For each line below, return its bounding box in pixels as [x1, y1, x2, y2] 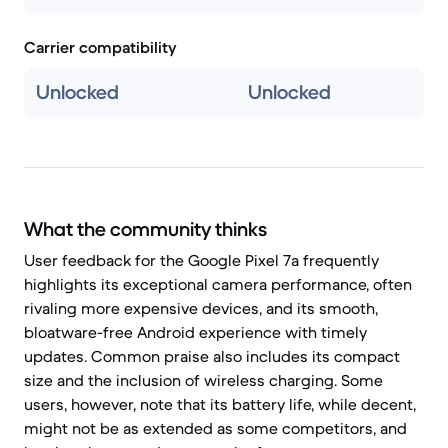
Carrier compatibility [24, 37, 177, 57]
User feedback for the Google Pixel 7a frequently [24, 250, 379, 270]
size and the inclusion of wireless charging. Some [24, 370, 383, 390]
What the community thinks [24, 217, 267, 242]
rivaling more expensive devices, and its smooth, [24, 298, 378, 318]
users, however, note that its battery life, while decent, [24, 394, 416, 414]
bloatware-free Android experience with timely [24, 322, 367, 342]
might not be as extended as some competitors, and [24, 418, 407, 438]
